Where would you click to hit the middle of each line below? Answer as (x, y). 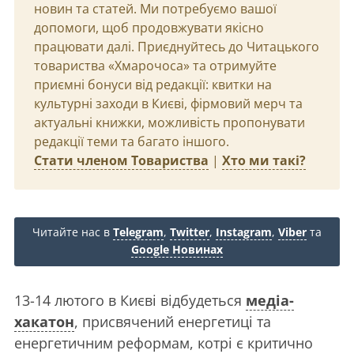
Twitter (190, 232)
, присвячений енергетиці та (173, 322)
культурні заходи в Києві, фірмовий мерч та (168, 104)
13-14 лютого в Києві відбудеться (130, 300)
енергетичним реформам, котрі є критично (164, 343)
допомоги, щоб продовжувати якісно (149, 28)
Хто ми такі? (264, 160)
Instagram (244, 232)
